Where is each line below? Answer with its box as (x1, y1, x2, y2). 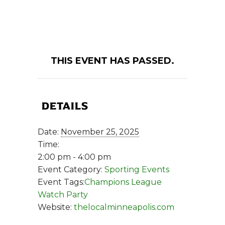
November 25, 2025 (61, 127, 139, 137)
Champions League (84, 177, 162, 187)
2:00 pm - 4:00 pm (38, 152, 111, 162)
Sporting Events (104, 165, 169, 175)
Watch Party (38, 190, 88, 200)
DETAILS (42, 98, 88, 114)
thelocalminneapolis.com (74, 202, 174, 212)
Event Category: (38, 165, 102, 175)
